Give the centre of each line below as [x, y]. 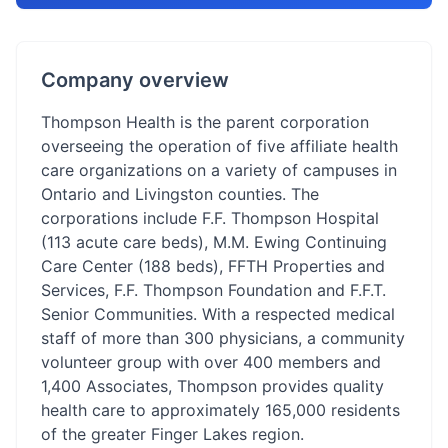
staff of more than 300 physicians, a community [223, 338]
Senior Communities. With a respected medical [218, 314]
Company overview [135, 80]
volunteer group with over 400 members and [211, 362]
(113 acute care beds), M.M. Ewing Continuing [214, 242]
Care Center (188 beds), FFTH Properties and [213, 266]
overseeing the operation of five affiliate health [219, 146]
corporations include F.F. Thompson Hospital [210, 218]
